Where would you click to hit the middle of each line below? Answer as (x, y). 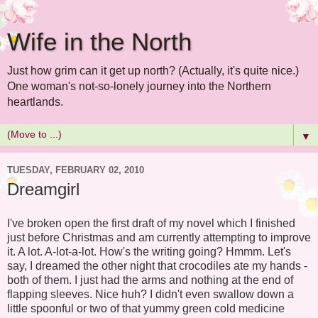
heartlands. (35, 102)
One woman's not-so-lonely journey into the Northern (139, 86)
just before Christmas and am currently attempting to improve (159, 237)
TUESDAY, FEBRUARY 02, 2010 (76, 170)
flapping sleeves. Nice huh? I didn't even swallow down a (150, 294)
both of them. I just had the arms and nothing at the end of (150, 280)
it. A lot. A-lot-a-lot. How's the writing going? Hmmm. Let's (149, 251)
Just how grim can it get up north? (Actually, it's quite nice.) (153, 71)
